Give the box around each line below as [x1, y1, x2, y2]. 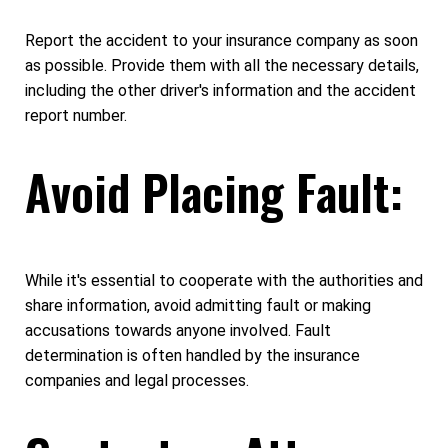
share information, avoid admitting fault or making [25, 295, 371, 315]
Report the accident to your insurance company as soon [25, 30, 418, 50]
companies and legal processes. [25, 370, 249, 390]
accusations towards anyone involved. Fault [25, 320, 331, 340]
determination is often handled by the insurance [25, 345, 360, 365]
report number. [25, 105, 127, 125]
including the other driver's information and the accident [25, 80, 416, 100]
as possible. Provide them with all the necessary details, [25, 55, 419, 75]
